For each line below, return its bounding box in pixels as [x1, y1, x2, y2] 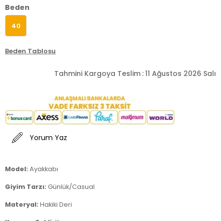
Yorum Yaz [30, 132, 67, 143]
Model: [5, 165, 30, 173]
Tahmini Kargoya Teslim [54, 69, 141, 78]
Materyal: [5, 200, 40, 209]
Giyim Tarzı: [5, 183, 48, 191]
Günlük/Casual [48, 183, 95, 191]
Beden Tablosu [5, 46, 56, 56]
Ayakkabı [30, 165, 58, 173]
